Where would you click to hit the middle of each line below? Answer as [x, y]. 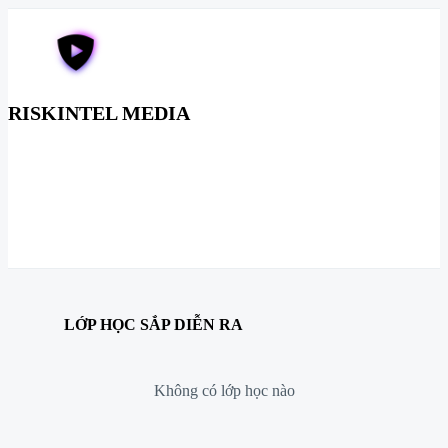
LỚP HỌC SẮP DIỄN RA [153, 324]
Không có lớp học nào [224, 390]
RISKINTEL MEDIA [99, 113]
